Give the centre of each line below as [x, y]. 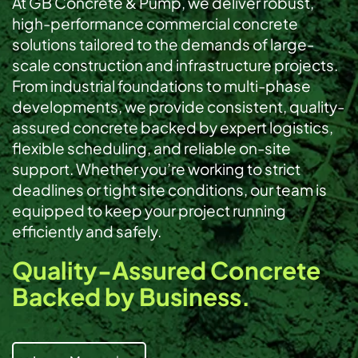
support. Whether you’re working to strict [156, 169]
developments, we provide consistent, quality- [178, 106]
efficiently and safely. [87, 231]
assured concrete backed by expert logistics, [173, 127]
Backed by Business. [131, 296]
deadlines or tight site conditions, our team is [169, 189]
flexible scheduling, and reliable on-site [151, 148]
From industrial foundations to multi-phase [161, 86]
